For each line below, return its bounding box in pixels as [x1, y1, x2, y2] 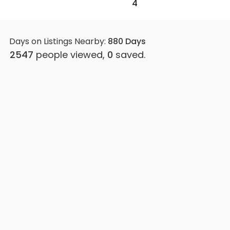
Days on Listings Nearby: [9, 35, 106, 47]
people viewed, [33, 48, 107, 61]
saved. [116, 48, 145, 61]
